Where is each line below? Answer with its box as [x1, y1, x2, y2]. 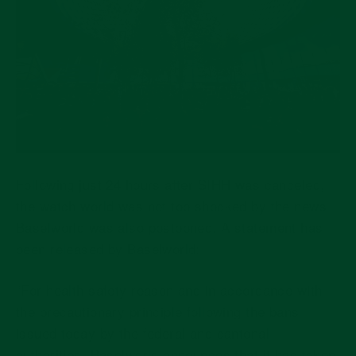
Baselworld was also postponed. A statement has [16, 216, 323, 237]
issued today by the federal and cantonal [16, 322, 269, 342]
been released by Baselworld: [16, 238, 205, 258]
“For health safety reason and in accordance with [16, 279, 323, 300]
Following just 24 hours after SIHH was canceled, [16, 173, 325, 194]
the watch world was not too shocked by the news [16, 195, 327, 215]
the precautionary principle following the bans [16, 300, 300, 321]
